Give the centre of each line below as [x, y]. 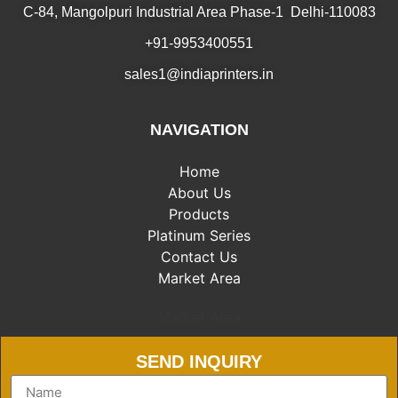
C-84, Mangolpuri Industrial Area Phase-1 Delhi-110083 [199, 12]
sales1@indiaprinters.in [199, 74]
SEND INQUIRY [199, 361]
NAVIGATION [199, 129]
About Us [199, 192]
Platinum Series [199, 235]
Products [199, 214]
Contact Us [199, 256]
